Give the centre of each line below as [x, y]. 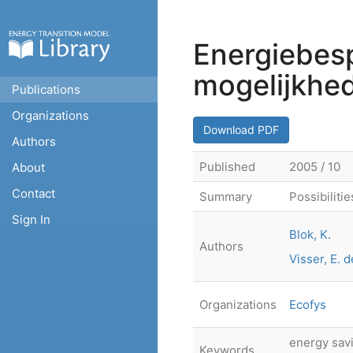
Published [227, 167]
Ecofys [308, 305]
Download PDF [241, 130]
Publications [46, 89]
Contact [33, 193]
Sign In [31, 219]
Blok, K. [310, 234]
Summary [226, 197]
